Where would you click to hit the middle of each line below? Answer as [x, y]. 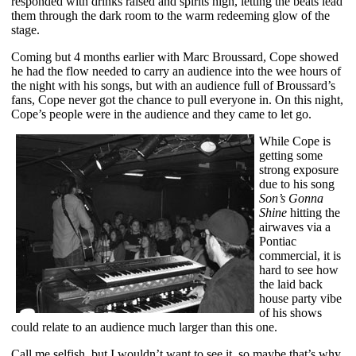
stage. [25, 29]
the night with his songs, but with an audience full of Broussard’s [173, 85]
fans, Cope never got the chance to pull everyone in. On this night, [177, 99]
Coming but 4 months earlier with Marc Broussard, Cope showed [175, 56]
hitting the [313, 212]
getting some [291, 155]
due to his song [297, 184]
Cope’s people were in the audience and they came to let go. [161, 114]
